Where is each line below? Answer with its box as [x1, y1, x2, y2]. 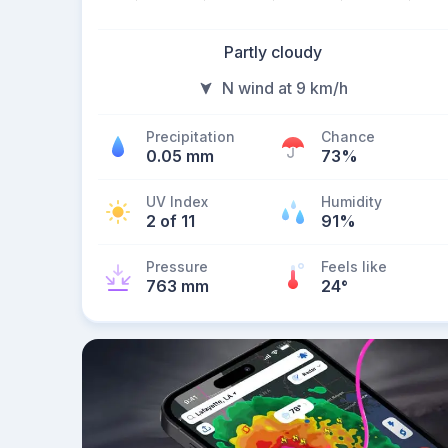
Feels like [321, 258, 387, 275]
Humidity [321, 193, 382, 210]
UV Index [146, 193, 208, 210]
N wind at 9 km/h [222, 78, 348, 98]
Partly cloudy [224, 42, 322, 62]
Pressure [146, 258, 208, 275]
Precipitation [146, 128, 235, 145]
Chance [321, 128, 375, 145]
